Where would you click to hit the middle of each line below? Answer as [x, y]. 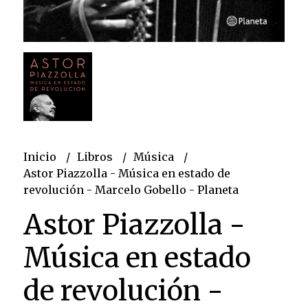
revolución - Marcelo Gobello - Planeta [131, 190]
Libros [96, 157]
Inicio [41, 157]
